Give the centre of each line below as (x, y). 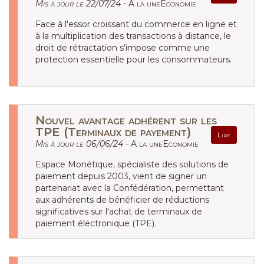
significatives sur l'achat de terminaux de (119, 212)
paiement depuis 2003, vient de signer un (121, 176)
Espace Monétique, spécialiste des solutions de (132, 164)
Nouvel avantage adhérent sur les (126, 120)
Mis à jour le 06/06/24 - (83, 144)
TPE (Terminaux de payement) (113, 132)
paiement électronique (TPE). (96, 223)
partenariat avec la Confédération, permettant (130, 188)
